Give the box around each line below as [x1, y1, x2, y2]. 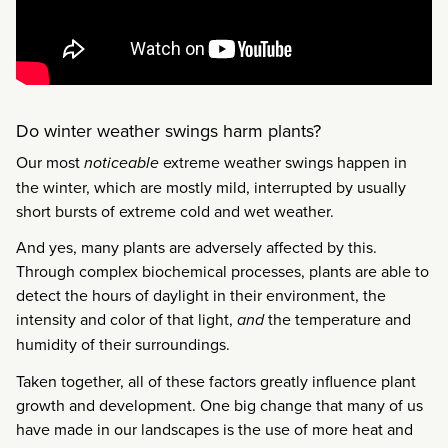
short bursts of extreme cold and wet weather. [16, 199, 334, 222]
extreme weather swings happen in [159, 150, 407, 173]
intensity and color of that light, [16, 308, 237, 331]
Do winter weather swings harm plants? [16, 117, 321, 143]
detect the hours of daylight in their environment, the [16, 284, 386, 307]
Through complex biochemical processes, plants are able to [16, 260, 429, 283]
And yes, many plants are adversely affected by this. [16, 236, 377, 259]
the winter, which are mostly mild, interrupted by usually [16, 175, 406, 198]
